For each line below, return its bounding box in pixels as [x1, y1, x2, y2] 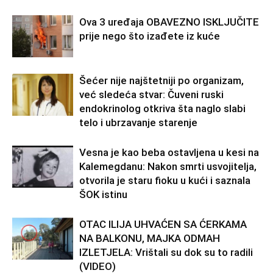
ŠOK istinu [79, 188, 127, 201]
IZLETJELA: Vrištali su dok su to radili [79, 246, 253, 259]
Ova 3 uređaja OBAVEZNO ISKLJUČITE [79, 16, 259, 29]
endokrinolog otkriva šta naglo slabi [79, 102, 246, 115]
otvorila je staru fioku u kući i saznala [79, 174, 250, 187]
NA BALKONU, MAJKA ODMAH [79, 232, 220, 245]
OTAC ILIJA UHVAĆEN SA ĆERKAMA [79, 218, 247, 231]
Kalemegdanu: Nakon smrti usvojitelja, [79, 160, 257, 173]
